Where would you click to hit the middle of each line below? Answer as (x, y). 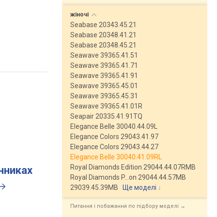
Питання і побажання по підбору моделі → (128, 206)
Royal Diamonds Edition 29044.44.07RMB (133, 167)
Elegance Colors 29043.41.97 (114, 137)
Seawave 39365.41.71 (104, 65)
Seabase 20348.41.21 (103, 35)
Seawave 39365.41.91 (104, 76)
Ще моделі (139, 187)
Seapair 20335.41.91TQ (106, 116)
